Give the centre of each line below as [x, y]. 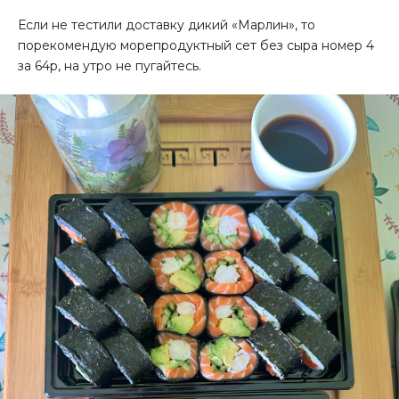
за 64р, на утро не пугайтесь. [110, 66]
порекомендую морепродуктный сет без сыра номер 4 [196, 46]
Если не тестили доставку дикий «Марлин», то [167, 25]
